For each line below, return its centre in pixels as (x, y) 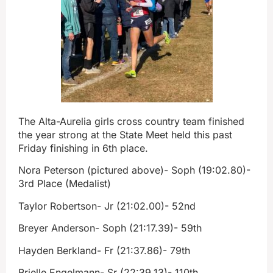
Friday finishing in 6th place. (83, 148)
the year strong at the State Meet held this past (125, 135)
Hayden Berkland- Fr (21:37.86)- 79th (104, 250)
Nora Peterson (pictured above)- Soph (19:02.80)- (134, 170)
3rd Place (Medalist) (65, 184)
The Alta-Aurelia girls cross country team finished (131, 121)
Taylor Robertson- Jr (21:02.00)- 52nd (107, 206)
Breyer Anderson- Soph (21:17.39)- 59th (110, 228)
